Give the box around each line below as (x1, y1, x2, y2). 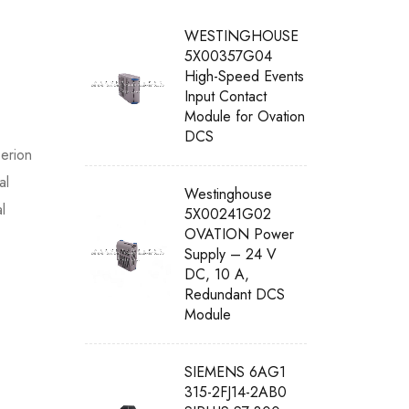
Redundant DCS (184, 284, 286, 305)
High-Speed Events (184, 66, 305, 87)
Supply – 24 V (184, 244, 278, 265)
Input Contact (184, 86, 267, 107)
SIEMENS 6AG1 (184, 362, 287, 383)
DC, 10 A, (184, 264, 250, 285)
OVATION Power (184, 224, 295, 245)
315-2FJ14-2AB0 (184, 382, 288, 403)
